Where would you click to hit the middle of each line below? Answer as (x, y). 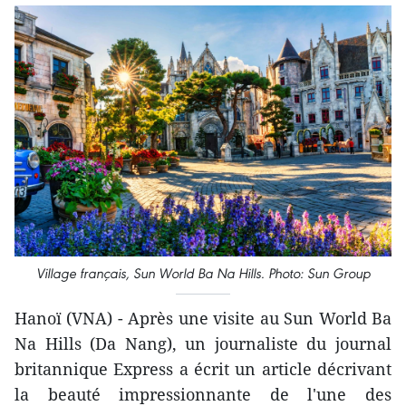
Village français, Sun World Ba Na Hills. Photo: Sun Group (203, 274)
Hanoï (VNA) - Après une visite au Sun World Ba (203, 319)
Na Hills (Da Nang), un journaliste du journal (203, 344)
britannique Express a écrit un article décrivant (203, 369)
